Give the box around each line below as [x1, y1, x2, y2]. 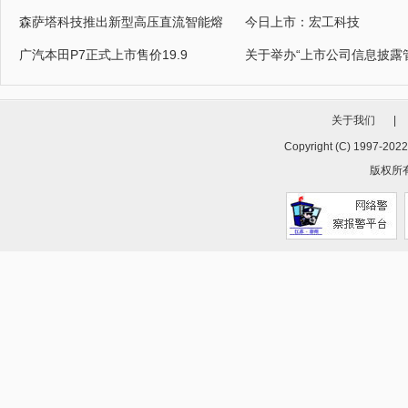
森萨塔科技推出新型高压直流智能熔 [19, 15, 223, 30]
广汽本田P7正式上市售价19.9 [19, 47, 188, 63]
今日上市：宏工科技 [245, 15, 360, 30]
